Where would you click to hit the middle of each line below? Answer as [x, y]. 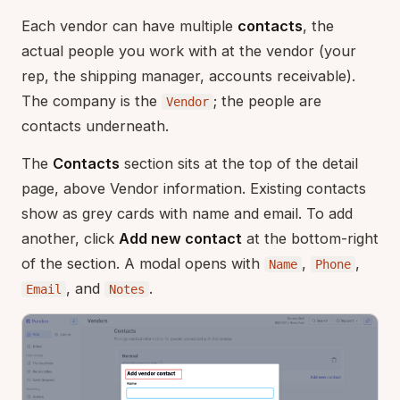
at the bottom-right [310, 238]
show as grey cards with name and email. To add [187, 213]
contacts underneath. [95, 126]
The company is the [92, 101]
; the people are [267, 101]
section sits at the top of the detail [239, 163]
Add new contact [180, 238]
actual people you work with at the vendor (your [189, 51]
